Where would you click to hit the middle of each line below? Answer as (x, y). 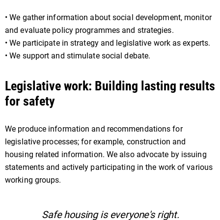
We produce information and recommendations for (94, 129)
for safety (30, 101)
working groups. (33, 180)
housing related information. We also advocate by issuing (106, 154)
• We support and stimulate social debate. (78, 56)
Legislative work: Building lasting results (110, 86)
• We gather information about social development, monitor (108, 17)
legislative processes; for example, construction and (96, 142)
